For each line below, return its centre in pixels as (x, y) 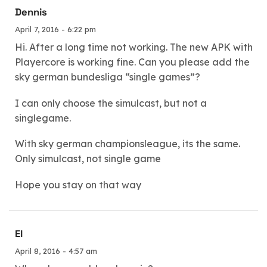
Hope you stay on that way (78, 184)
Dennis (31, 12)
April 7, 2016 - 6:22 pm (55, 29)
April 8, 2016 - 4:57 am (56, 251)
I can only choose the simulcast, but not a (111, 103)
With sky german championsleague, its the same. (128, 144)
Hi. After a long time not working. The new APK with (134, 47)
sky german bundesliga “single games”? (108, 77)
